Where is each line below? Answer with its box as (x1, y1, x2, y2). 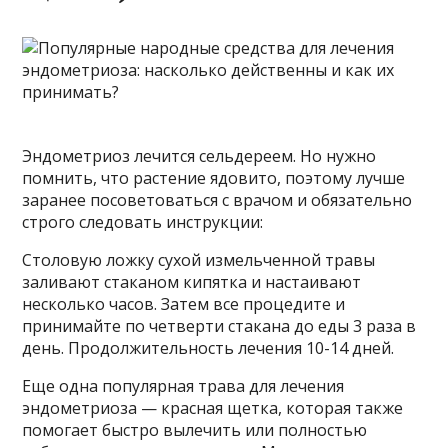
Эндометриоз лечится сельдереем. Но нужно (22, 145, 377, 168)
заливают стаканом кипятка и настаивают (22, 271, 362, 294)
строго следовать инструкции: (22, 211, 264, 234)
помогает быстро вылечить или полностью (22, 419, 368, 442)
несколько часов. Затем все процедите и (22, 293, 346, 316)
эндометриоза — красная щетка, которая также (22, 397, 404, 420)
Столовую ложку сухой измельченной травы (22, 249, 376, 272)
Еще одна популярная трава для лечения (22, 375, 345, 398)
